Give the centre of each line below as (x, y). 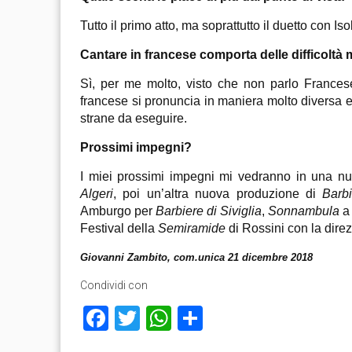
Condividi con (114, 285)
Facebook (161, 318)
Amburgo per (118, 211)
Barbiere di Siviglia (209, 211)
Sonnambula (304, 211)
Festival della (119, 228)
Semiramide (192, 228)
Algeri (97, 194)
